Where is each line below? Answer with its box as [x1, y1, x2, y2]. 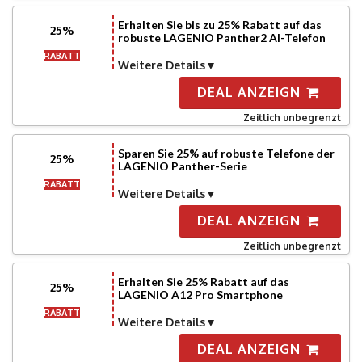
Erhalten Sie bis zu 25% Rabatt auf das [117, 18, 322, 32]
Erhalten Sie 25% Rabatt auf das [117, 275, 289, 288]
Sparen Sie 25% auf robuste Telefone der [117, 146, 335, 160]
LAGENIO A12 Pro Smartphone [117, 288, 283, 301]
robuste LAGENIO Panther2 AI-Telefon [117, 31, 326, 44]
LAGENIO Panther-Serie [117, 159, 247, 173]
